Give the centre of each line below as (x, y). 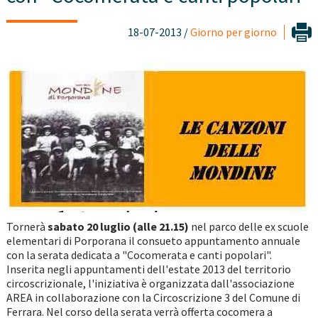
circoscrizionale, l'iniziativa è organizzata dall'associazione (150, 284)
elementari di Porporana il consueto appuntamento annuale (153, 241)
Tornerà (27, 227)
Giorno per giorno (234, 32)
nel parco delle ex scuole (248, 227)
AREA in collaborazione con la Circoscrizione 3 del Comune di (153, 298)
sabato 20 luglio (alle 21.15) (118, 227)
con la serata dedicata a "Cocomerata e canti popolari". (139, 255)
